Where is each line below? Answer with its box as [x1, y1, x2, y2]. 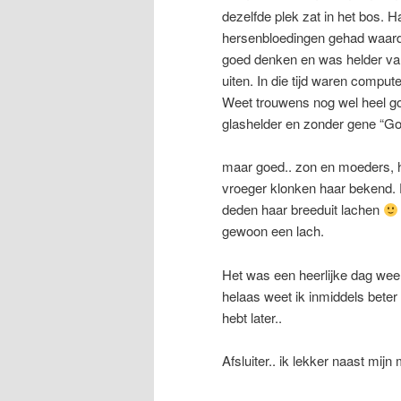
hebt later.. [222, 307, 282, 327]
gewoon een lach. [222, 221, 324, 241]
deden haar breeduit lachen [222, 200, 383, 219]
